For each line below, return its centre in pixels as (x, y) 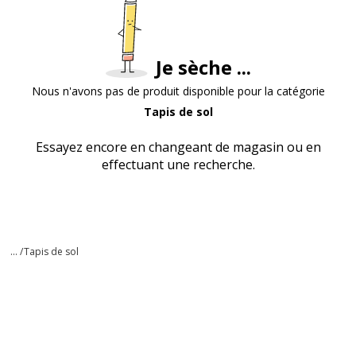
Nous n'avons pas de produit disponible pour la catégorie (178, 91)
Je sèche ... (203, 67)
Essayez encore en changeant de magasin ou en (178, 147)
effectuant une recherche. (178, 164)
